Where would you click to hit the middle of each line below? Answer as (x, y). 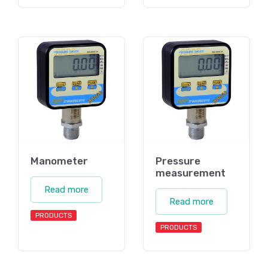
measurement (191, 173)
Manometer (59, 161)
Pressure (178, 161)
